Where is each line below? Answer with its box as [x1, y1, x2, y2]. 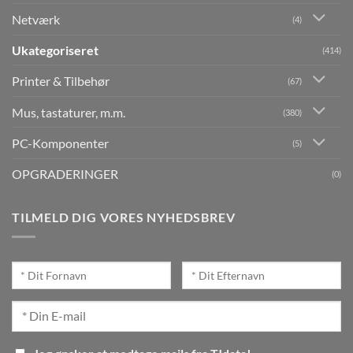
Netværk [12, 11, 60, 27]
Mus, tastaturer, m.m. [12, 104, 125, 120]
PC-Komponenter [12, 136, 109, 151]
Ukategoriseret [12, 42, 98, 58]
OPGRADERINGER [12, 166, 118, 182]
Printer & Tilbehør [12, 72, 110, 88]
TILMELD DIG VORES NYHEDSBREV [12, 210, 236, 225]
